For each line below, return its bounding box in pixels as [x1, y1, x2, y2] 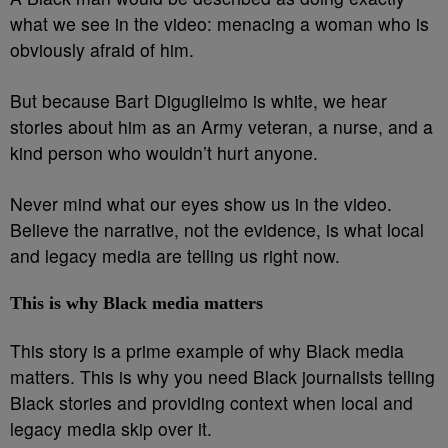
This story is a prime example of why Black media [10, 338, 404, 363]
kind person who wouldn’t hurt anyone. [10, 140, 318, 165]
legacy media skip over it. [10, 416, 212, 441]
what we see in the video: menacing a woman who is [10, 11, 429, 36]
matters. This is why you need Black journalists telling [10, 364, 435, 389]
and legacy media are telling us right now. [10, 243, 345, 268]
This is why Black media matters [10, 293, 263, 313]
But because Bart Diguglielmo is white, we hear [10, 88, 387, 113]
